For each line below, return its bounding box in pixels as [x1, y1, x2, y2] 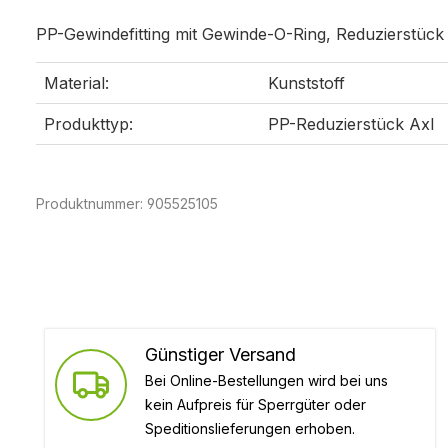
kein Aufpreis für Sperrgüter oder [145, 395, 366, 413]
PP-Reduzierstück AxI [268, 113, 435, 134]
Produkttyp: [44, 113, 133, 134]
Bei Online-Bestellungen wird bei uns [145, 371, 388, 389]
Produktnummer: [36, 194, 147, 212]
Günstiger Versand [145, 343, 296, 365]
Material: [44, 72, 109, 93]
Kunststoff [268, 72, 345, 93]
